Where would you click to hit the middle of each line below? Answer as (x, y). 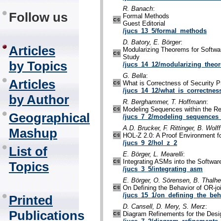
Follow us (38, 17)
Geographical (49, 118)
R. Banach (138, 9)
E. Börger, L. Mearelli (153, 154)
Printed (31, 200)
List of (28, 151)
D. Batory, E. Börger (152, 42)
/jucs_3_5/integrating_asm (163, 169)
